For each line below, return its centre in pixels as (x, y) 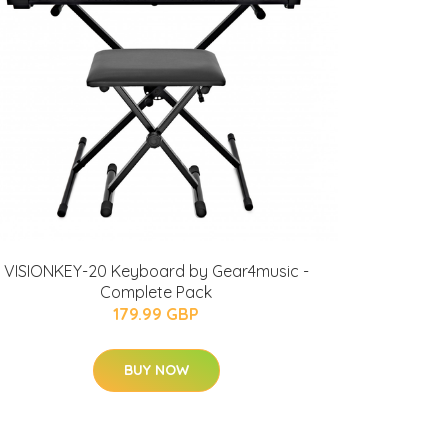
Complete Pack (156, 292)
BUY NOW (156, 370)
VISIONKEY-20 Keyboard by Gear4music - (156, 271)
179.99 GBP (156, 314)
